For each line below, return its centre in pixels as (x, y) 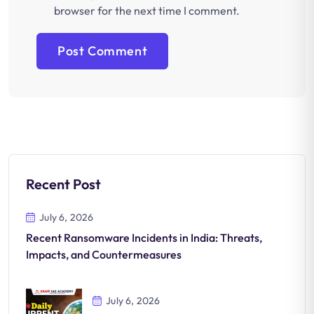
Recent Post (63, 184)
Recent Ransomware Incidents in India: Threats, (144, 238)
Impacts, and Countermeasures (104, 255)
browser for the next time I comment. (147, 11)
